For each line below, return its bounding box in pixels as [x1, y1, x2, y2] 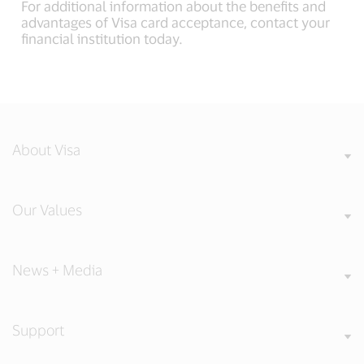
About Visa [12, 141, 80, 158]
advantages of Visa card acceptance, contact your [21, 14, 331, 30]
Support [12, 321, 64, 339]
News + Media [12, 261, 102, 279]
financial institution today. [21, 30, 184, 46]
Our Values [12, 201, 82, 219]
